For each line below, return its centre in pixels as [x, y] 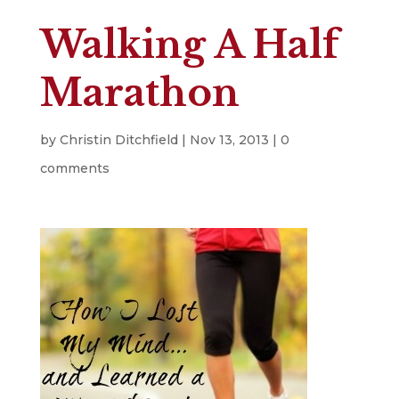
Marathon [139, 93]
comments [74, 169]
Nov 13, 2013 [229, 140]
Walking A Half [189, 45]
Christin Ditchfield [118, 140]
